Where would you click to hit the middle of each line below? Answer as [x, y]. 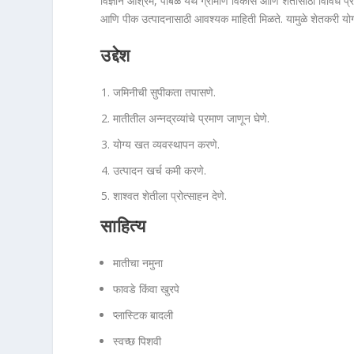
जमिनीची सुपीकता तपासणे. [165, 92]
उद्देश [115, 56]
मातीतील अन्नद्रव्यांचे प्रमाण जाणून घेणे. [192, 118]
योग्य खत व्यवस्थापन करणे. [167, 144]
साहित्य [123, 227]
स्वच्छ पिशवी [137, 341]
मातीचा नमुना [138, 263]
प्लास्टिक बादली [143, 314]
